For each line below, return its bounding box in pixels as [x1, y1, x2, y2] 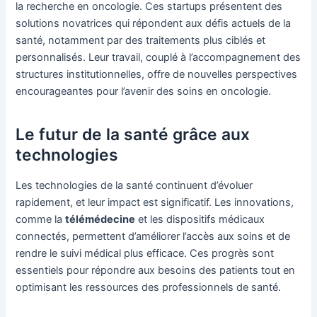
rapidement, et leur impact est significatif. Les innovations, [16, 196, 294, 209]
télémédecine [65, 213, 136, 226]
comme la [16, 213, 66, 226]
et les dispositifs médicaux [135, 213, 265, 226]
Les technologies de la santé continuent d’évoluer [16, 179, 253, 192]
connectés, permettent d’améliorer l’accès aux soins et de [16, 230, 291, 243]
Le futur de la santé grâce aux [16, 124, 250, 144]
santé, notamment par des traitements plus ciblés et [16, 34, 266, 47]
